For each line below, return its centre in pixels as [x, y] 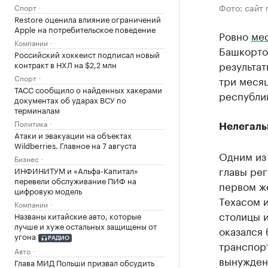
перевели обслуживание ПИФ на [75, 180]
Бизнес [27, 158]
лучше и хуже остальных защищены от [86, 226]
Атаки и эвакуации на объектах [73, 135]
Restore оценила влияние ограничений [88, 19]
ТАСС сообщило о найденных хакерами [88, 89]
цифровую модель [48, 190]
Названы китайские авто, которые [78, 215]
